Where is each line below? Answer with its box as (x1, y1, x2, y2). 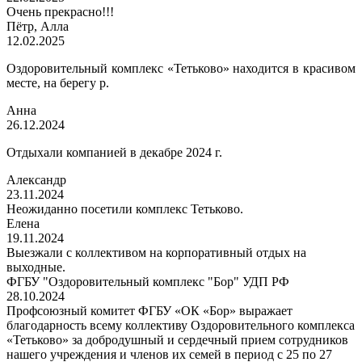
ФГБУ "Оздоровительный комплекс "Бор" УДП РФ (6, 275, 289, 289)
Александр (6, 173, 66, 187)
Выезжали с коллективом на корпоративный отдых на (6, 246, 306, 260)
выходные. (6, 260, 65, 275)
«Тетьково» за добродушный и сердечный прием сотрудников (6, 333, 348, 347)
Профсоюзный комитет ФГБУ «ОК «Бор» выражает (6, 304, 293, 318)
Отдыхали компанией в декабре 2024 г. (6, 145, 222, 160)
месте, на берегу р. (6, 76, 109, 90)
